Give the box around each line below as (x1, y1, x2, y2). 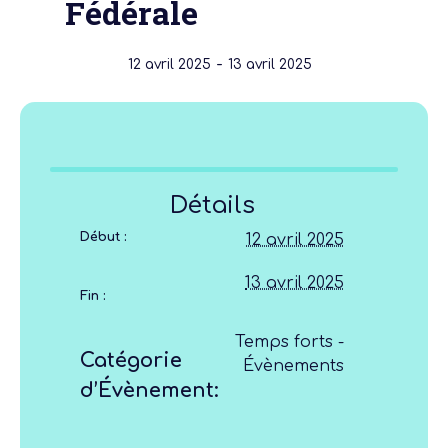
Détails (169, 191, 255, 219)
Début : (80, 229, 127, 244)
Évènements (243, 356, 344, 375)
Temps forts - (235, 332, 344, 351)
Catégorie (80, 348, 182, 372)
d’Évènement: (80, 378, 219, 402)
